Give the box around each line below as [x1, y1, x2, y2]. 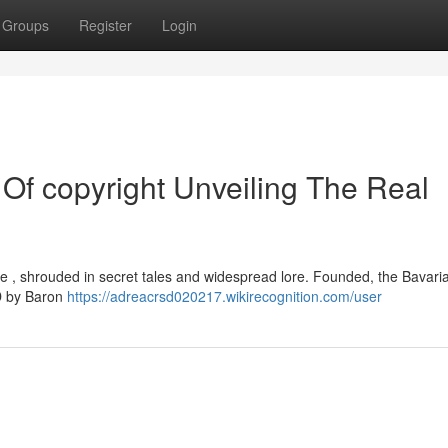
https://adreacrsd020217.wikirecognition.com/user [67, 286, 382, 306]
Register [79, 15, 132, 35]
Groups [2, 15, 49, 35]
